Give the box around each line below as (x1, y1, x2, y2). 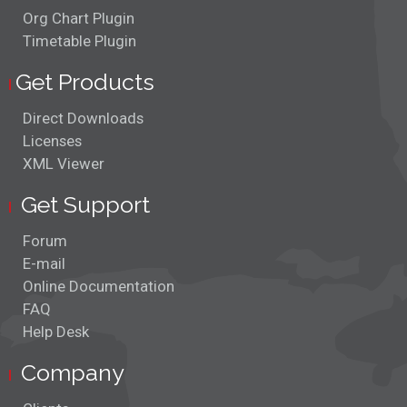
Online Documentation (23, 277, 174, 295)
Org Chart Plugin (23, 9, 134, 27)
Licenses (23, 132, 82, 150)
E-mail (23, 254, 65, 273)
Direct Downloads (23, 109, 144, 127)
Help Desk (23, 323, 89, 341)
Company (15, 359, 124, 386)
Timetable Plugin (23, 32, 136, 50)
